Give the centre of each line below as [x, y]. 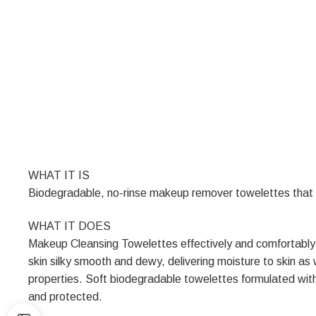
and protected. [65, 296]
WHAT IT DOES [69, 226]
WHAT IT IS [59, 175]
